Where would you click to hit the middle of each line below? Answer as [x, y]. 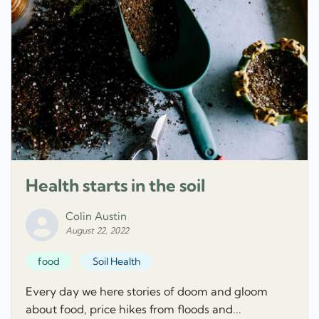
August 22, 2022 [97, 230]
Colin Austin [96, 216]
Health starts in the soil [115, 185]
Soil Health [116, 261]
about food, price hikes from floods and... [134, 309]
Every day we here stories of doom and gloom [147, 291]
